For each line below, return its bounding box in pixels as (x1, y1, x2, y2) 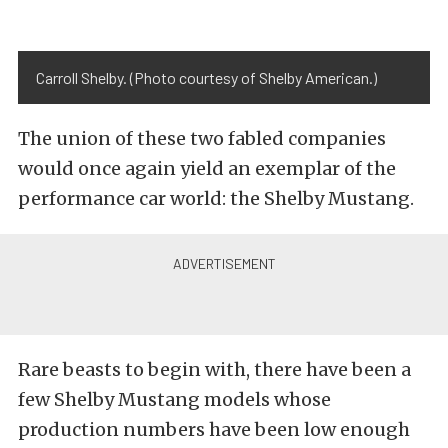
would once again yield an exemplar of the (18, 157, 396, 181)
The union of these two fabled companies (18, 127, 386, 151)
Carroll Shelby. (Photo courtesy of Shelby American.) (36, 68, 377, 88)
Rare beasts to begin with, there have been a (18, 358, 411, 382)
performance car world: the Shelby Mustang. (18, 187, 414, 211)
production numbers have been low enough (18, 418, 410, 442)
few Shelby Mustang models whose (18, 388, 331, 412)
